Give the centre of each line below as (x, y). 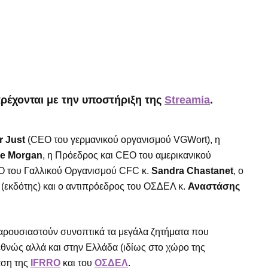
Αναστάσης (214, 186)
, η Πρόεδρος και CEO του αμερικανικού (127, 155)
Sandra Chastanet (192, 170)
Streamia (187, 100)
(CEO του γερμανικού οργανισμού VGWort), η (123, 139)
